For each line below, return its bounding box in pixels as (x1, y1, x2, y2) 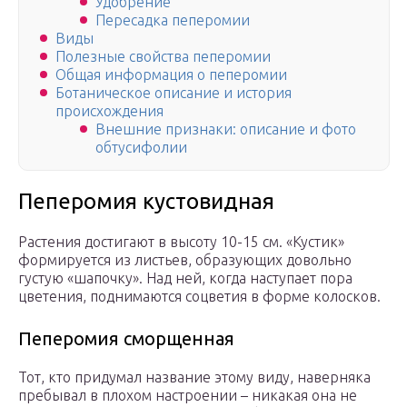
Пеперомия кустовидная (18, 189, 274, 214)
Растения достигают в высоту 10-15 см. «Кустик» (18, 233, 344, 251)
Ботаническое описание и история (55, 84, 292, 102)
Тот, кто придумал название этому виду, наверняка (18, 369, 371, 386)
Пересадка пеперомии (95, 12, 250, 29)
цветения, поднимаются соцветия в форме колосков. (18, 288, 381, 305)
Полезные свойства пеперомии (55, 48, 271, 65)
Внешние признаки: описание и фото (95, 121, 356, 138)
